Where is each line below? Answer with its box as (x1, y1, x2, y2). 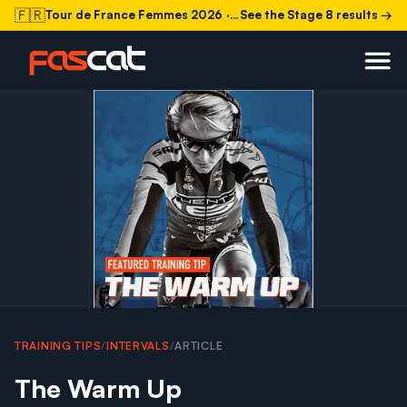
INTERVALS (106, 339, 170, 353)
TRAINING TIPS (15, 339, 102, 353)
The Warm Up (15, 372, 182, 405)
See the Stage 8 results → (240, 7, 392, 22)
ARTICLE (174, 339, 223, 353)
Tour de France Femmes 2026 (45, 7, 223, 22)
